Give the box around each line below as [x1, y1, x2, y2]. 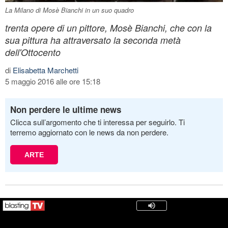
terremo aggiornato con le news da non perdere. [10, 126, 168, 137]
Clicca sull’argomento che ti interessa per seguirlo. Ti [10, 116, 185, 127]
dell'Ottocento [5, 45, 61, 59]
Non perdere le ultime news [10, 103, 121, 116]
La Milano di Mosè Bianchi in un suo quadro [5, 5, 134, 15]
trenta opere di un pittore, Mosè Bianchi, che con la [5, 21, 212, 34]
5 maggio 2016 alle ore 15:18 [5, 75, 100, 87]
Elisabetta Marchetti [13, 64, 78, 75]
